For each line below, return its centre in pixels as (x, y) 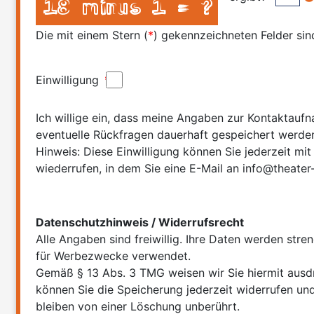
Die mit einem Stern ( (92, 35)
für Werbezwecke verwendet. (114, 256)
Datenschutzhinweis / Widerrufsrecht (140, 223)
